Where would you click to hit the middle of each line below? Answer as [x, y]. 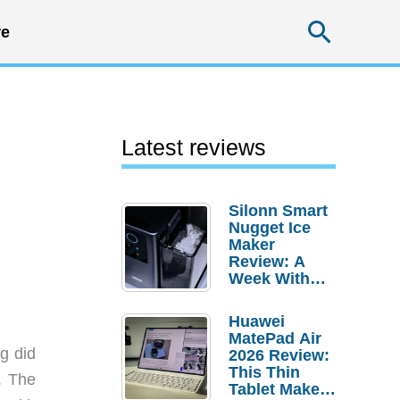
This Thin [264, 372]
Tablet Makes [279, 389]
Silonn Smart [278, 211]
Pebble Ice [268, 296]
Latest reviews [194, 147]
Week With [269, 279]
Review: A [267, 262]
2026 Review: [279, 355]
